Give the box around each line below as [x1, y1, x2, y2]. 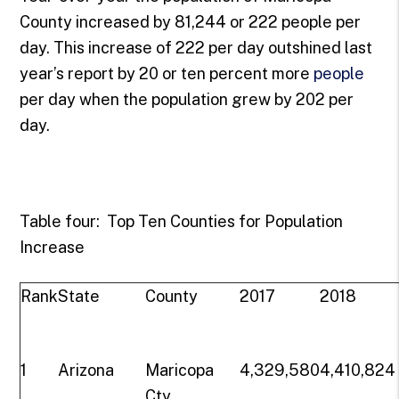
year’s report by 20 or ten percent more [20, 64, 314, 83]
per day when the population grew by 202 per [20, 90, 354, 109]
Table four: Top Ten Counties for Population [20, 212, 344, 231]
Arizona [58, 361, 115, 379]
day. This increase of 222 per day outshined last [20, 38, 373, 57]
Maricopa [145, 361, 215, 379]
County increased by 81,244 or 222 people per [20, 12, 362, 31]
